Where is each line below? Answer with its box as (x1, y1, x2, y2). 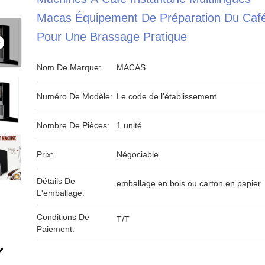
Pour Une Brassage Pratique (37, 30, 187, 43)
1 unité (117, 121, 142, 130)
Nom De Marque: (37, 63, 101, 72)
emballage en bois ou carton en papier (117, 179, 261, 188)
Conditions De (37, 212, 89, 222)
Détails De (37, 176, 75, 186)
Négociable (117, 150, 159, 159)
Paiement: (37, 224, 75, 234)
